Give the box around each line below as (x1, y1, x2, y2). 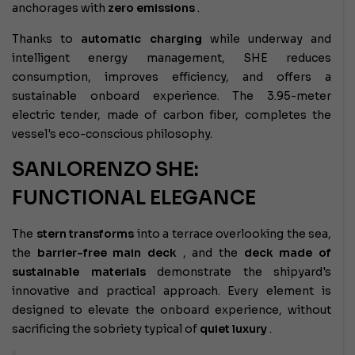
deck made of (243, 246, 332, 261)
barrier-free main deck (36, 246, 177, 261)
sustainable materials (12, 265, 146, 280)
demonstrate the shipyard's (145, 265, 331, 280)
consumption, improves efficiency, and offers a (12, 70, 331, 85)
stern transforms (36, 227, 134, 242)
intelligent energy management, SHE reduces (12, 51, 331, 66)
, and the (177, 246, 244, 261)
